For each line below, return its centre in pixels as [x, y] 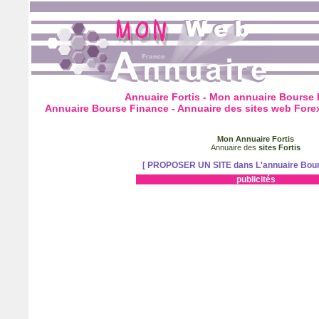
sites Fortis [279, 147]
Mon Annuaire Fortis [256, 139]
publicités [256, 179]
